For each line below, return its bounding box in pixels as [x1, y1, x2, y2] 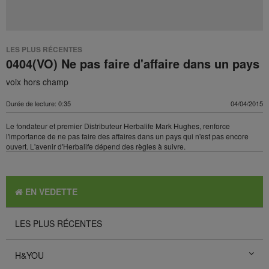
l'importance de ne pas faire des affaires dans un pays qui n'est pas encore [6, 130, 249, 141]
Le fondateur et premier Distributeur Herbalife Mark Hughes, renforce [6, 120, 230, 131]
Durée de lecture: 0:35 [6, 98, 71, 108]
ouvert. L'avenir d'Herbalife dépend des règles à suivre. [6, 141, 186, 151]
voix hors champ [6, 75, 68, 88]
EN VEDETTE [23, 185, 77, 198]
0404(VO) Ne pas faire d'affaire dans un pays [6, 54, 259, 72]
